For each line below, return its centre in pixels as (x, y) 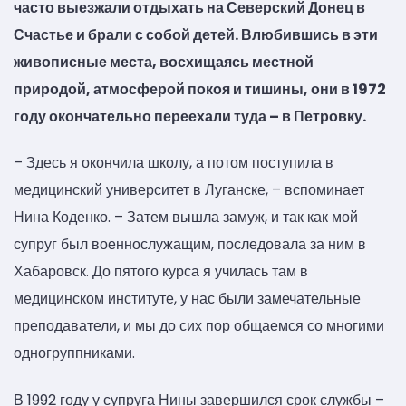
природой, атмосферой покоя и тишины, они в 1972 (200, 90)
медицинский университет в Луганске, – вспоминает (189, 190)
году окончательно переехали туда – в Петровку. (190, 117)
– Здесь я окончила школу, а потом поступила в (174, 163)
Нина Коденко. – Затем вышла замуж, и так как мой (186, 217)
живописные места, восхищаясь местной (164, 63)
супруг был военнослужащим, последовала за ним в (190, 245)
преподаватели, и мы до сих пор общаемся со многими (199, 326)
